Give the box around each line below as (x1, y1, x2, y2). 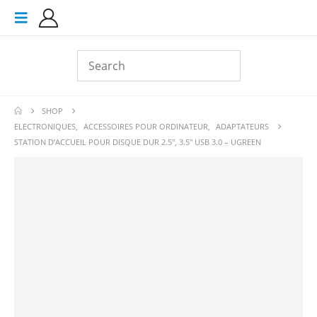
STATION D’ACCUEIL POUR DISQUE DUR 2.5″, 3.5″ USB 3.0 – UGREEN (14, 137, 261, 147)
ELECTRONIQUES (14, 121, 76, 132)
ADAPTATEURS (216, 121, 269, 132)
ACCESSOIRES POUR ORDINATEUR (83, 121, 208, 132)
